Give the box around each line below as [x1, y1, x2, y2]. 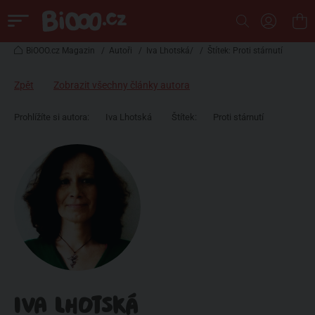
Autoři [109, 46, 132, 56]
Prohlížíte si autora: [14, 112, 89, 122]
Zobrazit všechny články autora [53, 79, 190, 91]
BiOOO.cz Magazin [26, 46, 95, 56]
